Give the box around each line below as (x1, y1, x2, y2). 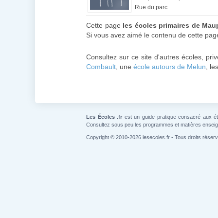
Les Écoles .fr (86, 114, 123, 120)
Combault (86, 63, 116, 71)
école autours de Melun (133, 63, 206, 71)
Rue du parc (135, 4, 167, 11)
